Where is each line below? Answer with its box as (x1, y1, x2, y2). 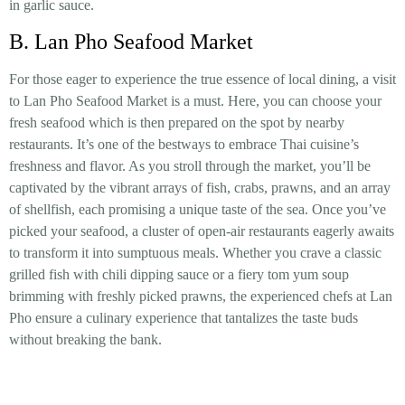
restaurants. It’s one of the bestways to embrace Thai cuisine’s (9, 136, 359, 152)
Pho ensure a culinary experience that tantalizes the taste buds (9, 309, 358, 325)
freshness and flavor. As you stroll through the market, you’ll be (9, 157, 371, 174)
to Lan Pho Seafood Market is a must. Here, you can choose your (9, 92, 381, 108)
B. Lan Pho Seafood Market (9, 29, 253, 53)
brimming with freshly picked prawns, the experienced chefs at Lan (9, 287, 392, 304)
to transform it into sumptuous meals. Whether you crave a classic (9, 244, 381, 260)
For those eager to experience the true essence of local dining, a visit (9, 71, 396, 87)
